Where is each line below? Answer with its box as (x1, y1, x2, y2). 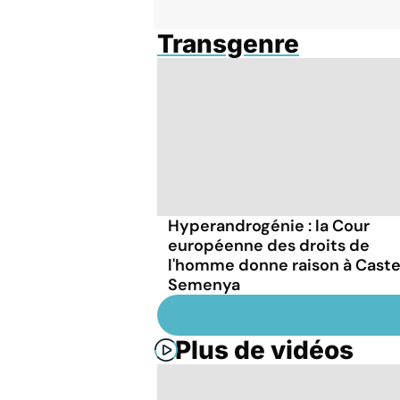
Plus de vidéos (175, 335, 354, 366)
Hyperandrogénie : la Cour (168, 215, 370, 237)
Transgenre (157, 28, 299, 59)
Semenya (168, 274, 240, 296)
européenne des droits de (168, 235, 370, 257)
